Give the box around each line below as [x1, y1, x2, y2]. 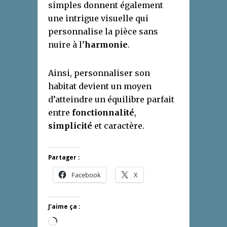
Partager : [48, 154, 80, 161]
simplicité [48, 120, 92, 131]
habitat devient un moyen [48, 81, 152, 91]
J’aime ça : [48, 203, 80, 210]
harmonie [85, 39, 128, 50]
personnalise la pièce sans [48, 26, 158, 36]
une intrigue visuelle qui [48, 13, 148, 23]
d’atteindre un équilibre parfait [48, 94, 174, 104]
